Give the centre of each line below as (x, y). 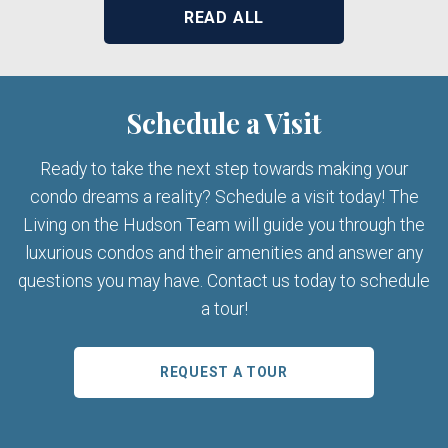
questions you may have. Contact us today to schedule (224, 281)
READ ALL (224, 18)
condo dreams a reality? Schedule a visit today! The (224, 197)
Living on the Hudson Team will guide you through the (224, 225)
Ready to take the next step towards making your (224, 169)
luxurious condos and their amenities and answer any (224, 253)
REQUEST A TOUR (224, 372)
